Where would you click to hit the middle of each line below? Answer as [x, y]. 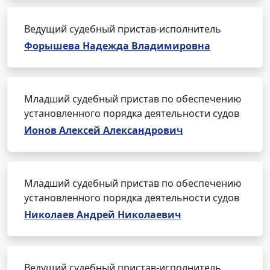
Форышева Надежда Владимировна [117, 46]
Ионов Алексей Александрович [104, 130]
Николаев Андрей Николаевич [103, 215]
